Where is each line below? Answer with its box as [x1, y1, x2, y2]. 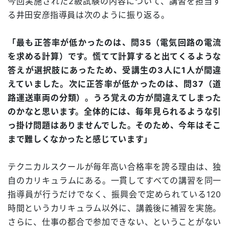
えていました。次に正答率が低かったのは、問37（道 [8, 79, 221, 89]
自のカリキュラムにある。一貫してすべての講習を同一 [8, 175, 221, 186]
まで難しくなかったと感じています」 [8, 134, 152, 145]
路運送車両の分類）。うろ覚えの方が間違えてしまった [8, 93, 221, 103]
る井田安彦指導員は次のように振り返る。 [8, 10, 170, 20]
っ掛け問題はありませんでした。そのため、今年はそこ [8, 120, 221, 131]
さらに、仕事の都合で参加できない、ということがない [8, 217, 221, 227]
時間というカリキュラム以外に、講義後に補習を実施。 [8, 203, 221, 214]
